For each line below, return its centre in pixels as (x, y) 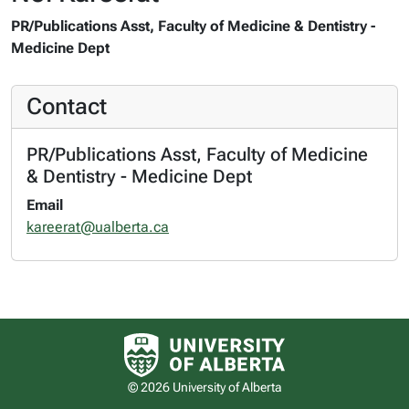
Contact (67, 106)
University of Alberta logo (284, 339)
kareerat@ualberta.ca (98, 226)
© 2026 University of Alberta (204, 387)
